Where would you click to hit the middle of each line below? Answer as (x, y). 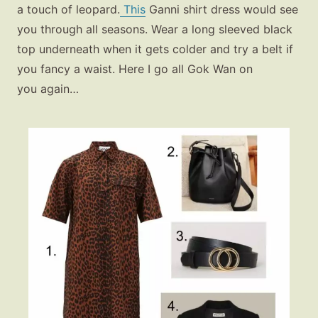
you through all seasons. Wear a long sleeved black (155, 29)
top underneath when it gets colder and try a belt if (155, 49)
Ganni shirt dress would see (222, 9)
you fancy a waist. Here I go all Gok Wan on (135, 68)
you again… (48, 88)
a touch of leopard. (68, 9)
